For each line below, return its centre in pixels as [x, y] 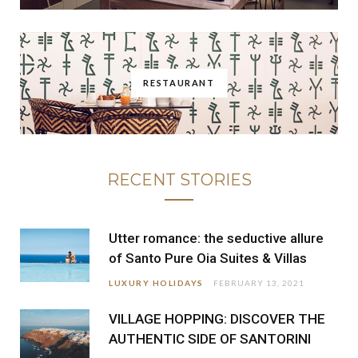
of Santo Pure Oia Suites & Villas [208, 259]
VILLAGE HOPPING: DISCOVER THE [217, 319]
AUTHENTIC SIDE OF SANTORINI [210, 339]
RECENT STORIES [179, 180]
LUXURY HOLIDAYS [156, 283]
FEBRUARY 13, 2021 [259, 283]
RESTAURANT [179, 82]
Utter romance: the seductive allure [216, 239]
